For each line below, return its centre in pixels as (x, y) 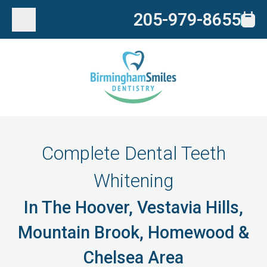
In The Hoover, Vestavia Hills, (133, 207)
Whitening (133, 181)
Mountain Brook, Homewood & (133, 232)
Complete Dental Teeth (133, 153)
